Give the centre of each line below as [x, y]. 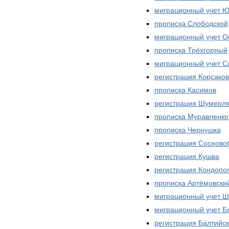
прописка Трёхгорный [191, 50]
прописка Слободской [191, 23]
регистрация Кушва [187, 156]
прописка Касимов [185, 90]
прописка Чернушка [188, 130]
